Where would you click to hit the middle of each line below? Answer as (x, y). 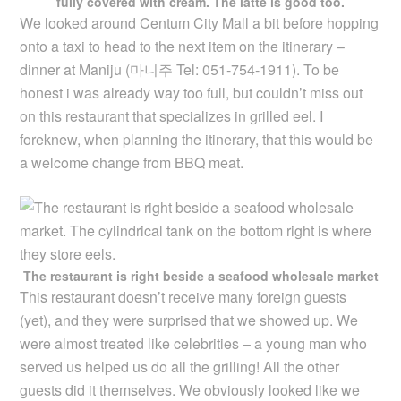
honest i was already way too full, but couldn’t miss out (192, 92)
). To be (316, 69)
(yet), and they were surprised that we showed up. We (189, 320)
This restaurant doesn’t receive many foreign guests (183, 296)
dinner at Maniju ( (75, 69)
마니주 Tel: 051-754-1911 (211, 69)
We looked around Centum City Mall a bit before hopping (200, 22)
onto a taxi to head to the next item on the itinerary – (183, 46)
